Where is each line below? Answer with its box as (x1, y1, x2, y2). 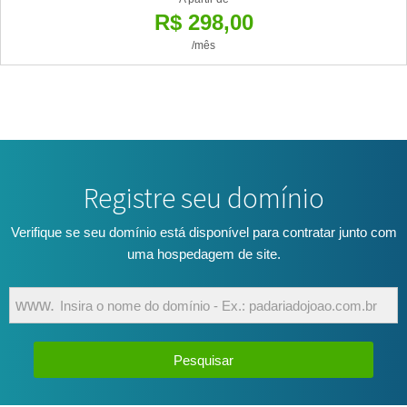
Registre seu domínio (83, 179, 324, 216)
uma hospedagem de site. (126, 246, 281, 262)
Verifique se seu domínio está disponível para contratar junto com (10, 224, 397, 240)
